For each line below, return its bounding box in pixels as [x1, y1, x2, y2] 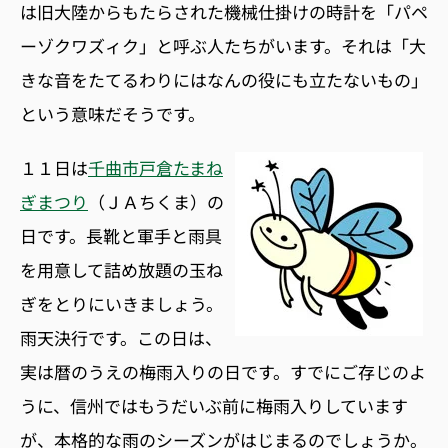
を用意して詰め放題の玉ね [20, 256, 223, 282]
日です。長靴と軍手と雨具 [20, 222, 222, 248]
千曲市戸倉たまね [88, 154, 223, 180]
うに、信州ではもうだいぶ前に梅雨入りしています [20, 392, 408, 418]
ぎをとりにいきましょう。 [20, 290, 223, 316]
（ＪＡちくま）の [88, 188, 224, 214]
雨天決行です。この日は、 [20, 324, 222, 350]
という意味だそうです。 [20, 100, 205, 126]
